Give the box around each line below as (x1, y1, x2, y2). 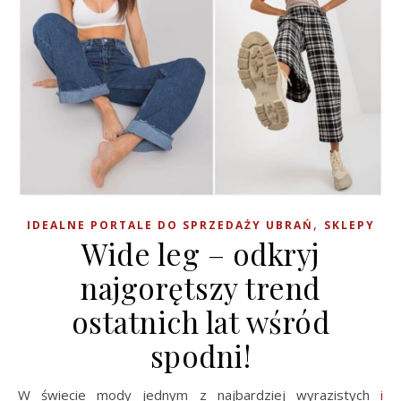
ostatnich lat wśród (71, 302, 330, 342)
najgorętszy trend (81, 268, 320, 308)
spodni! (149, 336, 252, 376)
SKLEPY (323, 218, 375, 234)
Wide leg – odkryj (81, 234, 320, 274)
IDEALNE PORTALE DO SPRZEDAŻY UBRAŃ (26, 218, 313, 234)
